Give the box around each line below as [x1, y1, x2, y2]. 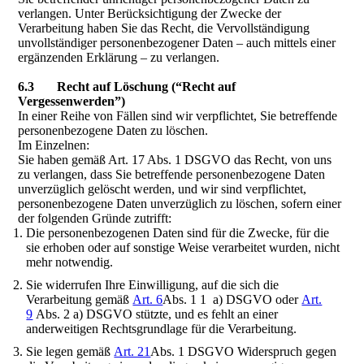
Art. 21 [114, 344, 151, 358]
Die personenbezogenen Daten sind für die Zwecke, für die [26, 226, 330, 240]
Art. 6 [132, 292, 163, 306]
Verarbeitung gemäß [26, 292, 133, 306]
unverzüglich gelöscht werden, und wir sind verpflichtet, [18, 182, 307, 196]
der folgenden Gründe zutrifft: [18, 211, 172, 225]
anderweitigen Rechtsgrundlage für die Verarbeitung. [26, 322, 297, 336]
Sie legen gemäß [26, 344, 115, 358]
